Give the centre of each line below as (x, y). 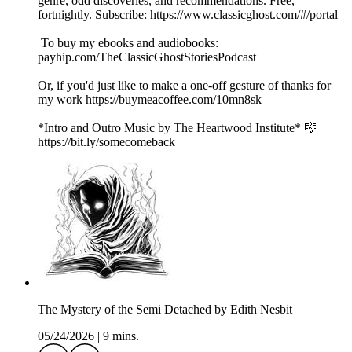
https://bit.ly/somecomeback (106, 142)
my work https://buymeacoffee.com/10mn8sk (151, 100)
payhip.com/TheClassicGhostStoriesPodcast (147, 57)
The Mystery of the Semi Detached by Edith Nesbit (165, 310)
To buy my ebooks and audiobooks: (128, 43)
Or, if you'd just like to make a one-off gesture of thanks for (184, 86)
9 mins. (121, 336)
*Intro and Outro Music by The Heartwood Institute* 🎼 (177, 128)
